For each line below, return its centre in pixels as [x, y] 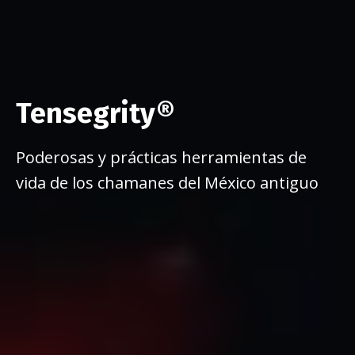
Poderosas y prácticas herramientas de [161, 158]
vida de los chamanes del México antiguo [167, 183]
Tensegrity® [99, 114]
